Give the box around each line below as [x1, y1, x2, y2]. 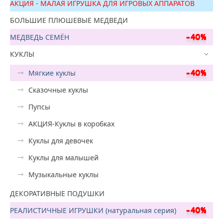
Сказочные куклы [28, 85, 88, 95]
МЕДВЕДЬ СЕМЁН [10, 32, 69, 42]
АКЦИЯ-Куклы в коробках [28, 118, 114, 128]
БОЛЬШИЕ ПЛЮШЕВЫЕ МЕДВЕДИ [10, 15, 128, 25]
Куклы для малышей [28, 152, 99, 162]
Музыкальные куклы [28, 169, 99, 179]
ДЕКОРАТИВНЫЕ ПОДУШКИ [10, 188, 105, 198]
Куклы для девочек [28, 135, 93, 145]
